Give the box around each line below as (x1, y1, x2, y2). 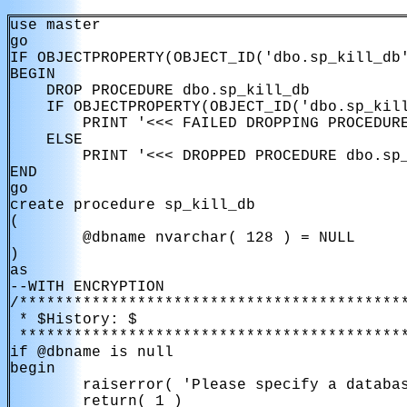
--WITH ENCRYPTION (10, 279, 164, 295)
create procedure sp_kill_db (10, 197, 255, 213)
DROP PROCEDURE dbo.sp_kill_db (10, 83, 310, 99)
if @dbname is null (10, 344, 174, 361)
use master (10, 17, 101, 34)
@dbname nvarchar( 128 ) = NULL (10, 230, 355, 246)
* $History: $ (10, 312, 137, 328)
